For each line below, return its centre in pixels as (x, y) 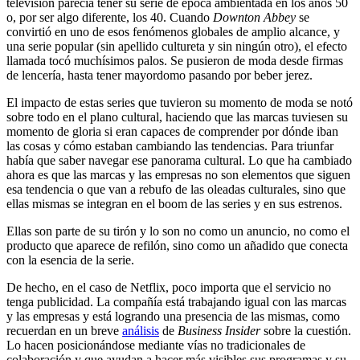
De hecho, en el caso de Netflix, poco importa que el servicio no (169, 287)
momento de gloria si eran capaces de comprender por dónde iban (172, 131)
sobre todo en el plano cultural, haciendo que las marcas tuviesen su (177, 117)
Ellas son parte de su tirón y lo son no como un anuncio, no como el (178, 231)
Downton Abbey (254, 17)
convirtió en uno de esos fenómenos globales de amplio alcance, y (173, 31)
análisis (141, 330)
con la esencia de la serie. (70, 260)
